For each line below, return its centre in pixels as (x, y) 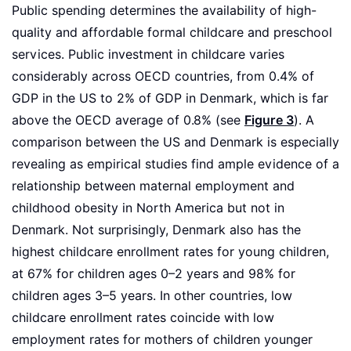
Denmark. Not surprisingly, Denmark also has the (156, 230)
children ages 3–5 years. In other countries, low (152, 296)
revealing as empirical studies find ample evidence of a (175, 165)
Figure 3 (269, 121)
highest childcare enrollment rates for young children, (170, 252)
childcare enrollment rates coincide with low (143, 318)
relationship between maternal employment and (153, 186)
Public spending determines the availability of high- (164, 11)
